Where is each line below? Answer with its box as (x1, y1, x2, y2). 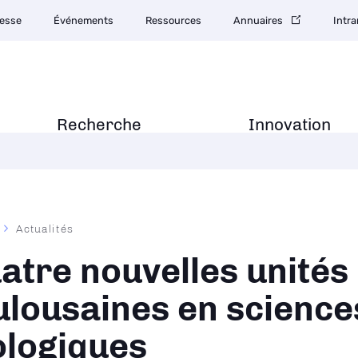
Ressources (145, 14, 201, 26)
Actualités (16, 222, 74, 235)
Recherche (57, 114, 141, 134)
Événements (54, 14, 113, 26)
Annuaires (233, 14, 283, 26)
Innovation (249, 114, 331, 134)
